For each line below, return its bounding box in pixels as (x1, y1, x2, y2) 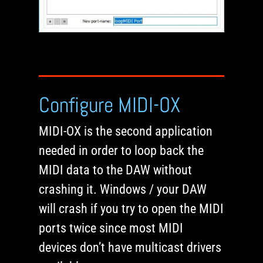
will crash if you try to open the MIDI (39, 201, 224, 217)
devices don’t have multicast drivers (39, 240, 222, 255)
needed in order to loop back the (39, 143, 204, 159)
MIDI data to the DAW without (39, 163, 193, 178)
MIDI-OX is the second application (39, 124, 213, 139)
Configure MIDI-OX (39, 92, 181, 119)
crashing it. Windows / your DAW (39, 182, 207, 197)
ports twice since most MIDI (39, 221, 184, 236)
